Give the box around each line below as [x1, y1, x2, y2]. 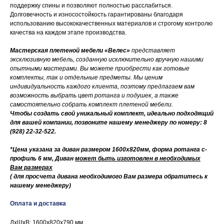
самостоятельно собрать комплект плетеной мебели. [10, 101, 173, 108]
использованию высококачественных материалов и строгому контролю [10, 20, 212, 27]
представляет [130, 47, 175, 54]
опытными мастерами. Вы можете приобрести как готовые [10, 65, 189, 72]
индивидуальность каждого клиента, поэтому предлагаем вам [10, 83, 194, 90]
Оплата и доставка [10, 200, 66, 207]
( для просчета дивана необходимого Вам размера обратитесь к [10, 173, 207, 180]
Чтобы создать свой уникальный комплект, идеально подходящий [10, 110, 213, 117]
